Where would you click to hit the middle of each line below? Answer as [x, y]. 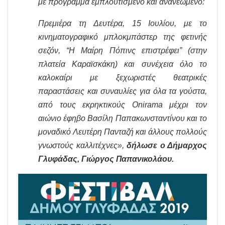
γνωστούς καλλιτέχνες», [82, 145]
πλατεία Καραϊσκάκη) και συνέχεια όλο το [123, 64]
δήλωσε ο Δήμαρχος [167, 145]
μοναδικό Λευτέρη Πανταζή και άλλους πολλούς [123, 132]
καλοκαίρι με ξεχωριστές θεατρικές [123, 77]
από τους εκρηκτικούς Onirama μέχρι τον [123, 104]
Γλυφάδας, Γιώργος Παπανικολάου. [106, 159]
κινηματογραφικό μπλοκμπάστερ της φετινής [123, 37]
